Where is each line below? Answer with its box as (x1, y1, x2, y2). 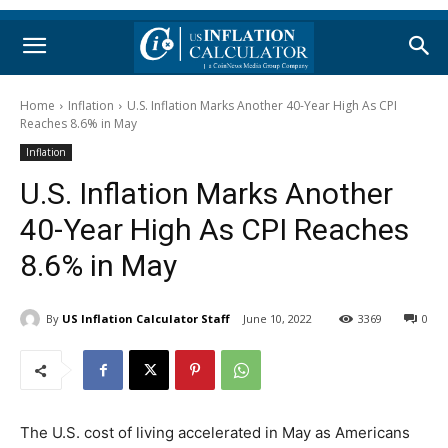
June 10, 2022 (243, 311, 312, 327)
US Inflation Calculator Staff (62, 310, 230, 326)
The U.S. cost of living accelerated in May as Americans (20, 423, 410, 443)
